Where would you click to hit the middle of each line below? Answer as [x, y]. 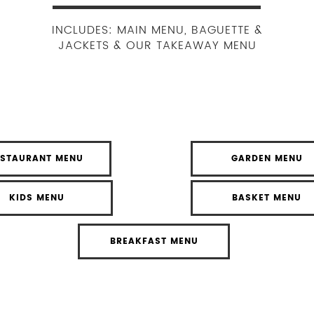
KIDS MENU [37, 198]
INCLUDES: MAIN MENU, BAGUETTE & [157, 30]
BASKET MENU [267, 198]
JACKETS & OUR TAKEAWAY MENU [157, 46]
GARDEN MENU [267, 158]
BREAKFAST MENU [154, 241]
